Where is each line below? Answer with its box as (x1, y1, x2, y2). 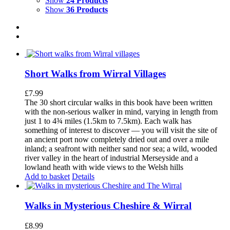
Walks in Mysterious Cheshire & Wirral (25, 200, 191, 211)
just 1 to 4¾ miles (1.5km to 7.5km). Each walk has (25, 117, 191, 126)
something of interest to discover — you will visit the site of (25, 126, 217, 135)
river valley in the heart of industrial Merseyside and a (25, 154, 198, 163)
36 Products (66, 5, 108, 14)
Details (72, 172, 94, 181)
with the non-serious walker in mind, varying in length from (25, 107, 218, 117)
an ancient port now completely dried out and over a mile (25, 135, 209, 144)
